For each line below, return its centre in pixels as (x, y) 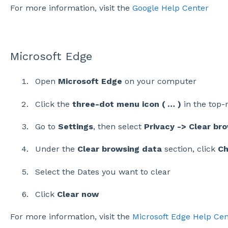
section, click (190, 149)
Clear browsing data (119, 149)
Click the (53, 104)
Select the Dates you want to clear (103, 172)
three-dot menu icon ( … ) (126, 104)
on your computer (159, 81)
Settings (75, 126)
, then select (118, 126)
